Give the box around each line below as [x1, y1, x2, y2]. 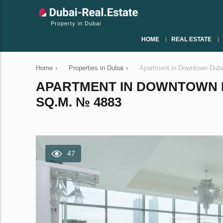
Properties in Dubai [69, 64, 123, 72]
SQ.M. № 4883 [36, 95, 121, 110]
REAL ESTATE [171, 36, 212, 43]
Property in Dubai [51, 20, 101, 26]
